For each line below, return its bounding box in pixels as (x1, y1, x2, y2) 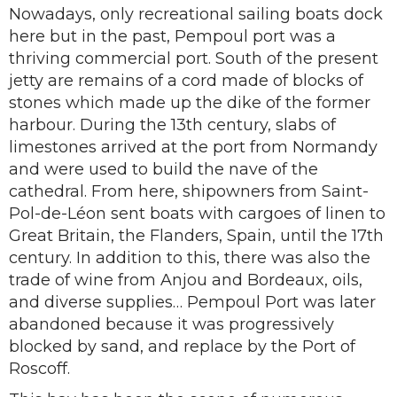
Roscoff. (9, 359, 70, 378)
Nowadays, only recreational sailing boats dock (9, 4, 383, 24)
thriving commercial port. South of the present (9, 49, 378, 68)
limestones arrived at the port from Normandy (9, 137, 378, 157)
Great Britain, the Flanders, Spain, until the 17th (9, 226, 384, 245)
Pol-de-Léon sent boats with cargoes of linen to (9, 204, 385, 223)
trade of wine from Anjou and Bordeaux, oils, (9, 270, 362, 290)
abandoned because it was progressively (9, 315, 334, 334)
